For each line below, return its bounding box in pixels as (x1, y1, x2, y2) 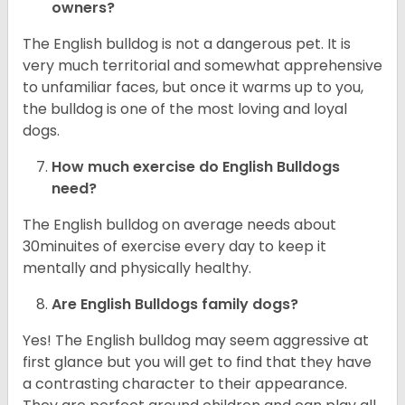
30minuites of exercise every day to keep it (23, 236, 326, 258)
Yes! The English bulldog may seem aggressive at (23, 330, 369, 352)
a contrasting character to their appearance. (23, 373, 347, 395)
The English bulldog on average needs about (23, 214, 336, 236)
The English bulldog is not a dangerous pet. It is (23, 33, 351, 55)
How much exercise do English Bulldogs (52, 156, 340, 178)
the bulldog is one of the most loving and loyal (23, 99, 347, 120)
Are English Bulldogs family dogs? (52, 294, 298, 316)
